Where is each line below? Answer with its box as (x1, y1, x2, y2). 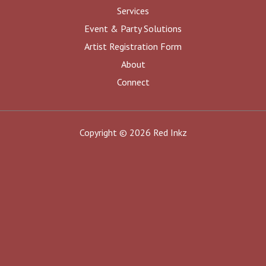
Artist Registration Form (84, 40, 182, 53)
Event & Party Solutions (84, 23, 182, 35)
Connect (116, 76, 150, 88)
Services (117, 5, 149, 17)
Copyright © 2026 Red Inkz (79, 126, 187, 139)
